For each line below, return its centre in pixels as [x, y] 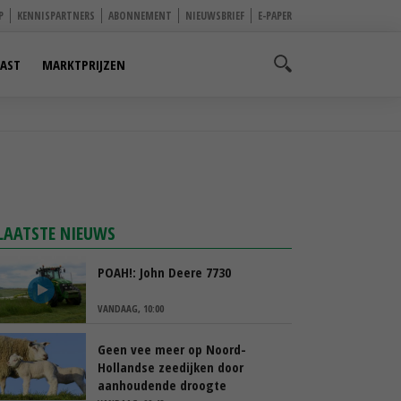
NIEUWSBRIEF [215, 16]
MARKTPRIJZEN [84, 64]
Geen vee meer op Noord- [172, 349]
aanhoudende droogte [162, 385]
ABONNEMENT [140, 16]
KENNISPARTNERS [56, 16]
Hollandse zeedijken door [171, 367]
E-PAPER [275, 16]
